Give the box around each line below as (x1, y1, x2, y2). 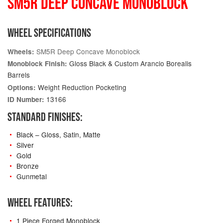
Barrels (7, 70, 30, 80)
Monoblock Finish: (7, 59, 67, 69)
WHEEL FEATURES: (7, 196, 73, 210)
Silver (16, 140, 34, 150)
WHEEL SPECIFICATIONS (7, 25, 91, 39)
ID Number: (7, 95, 44, 105)
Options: (7, 82, 36, 92)
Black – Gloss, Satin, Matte (16, 129, 101, 140)
